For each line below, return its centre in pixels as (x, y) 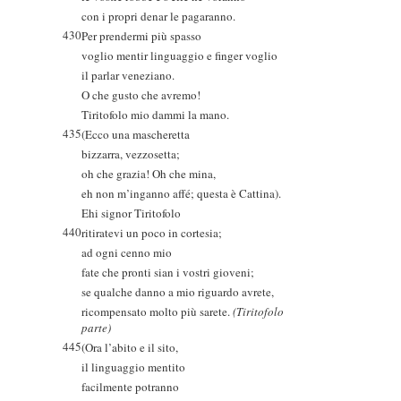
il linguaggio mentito (133, 367)
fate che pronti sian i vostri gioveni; (168, 272)
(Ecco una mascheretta (136, 134)
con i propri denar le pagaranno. (158, 16)
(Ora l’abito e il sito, (130, 347)
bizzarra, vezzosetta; (131, 154)
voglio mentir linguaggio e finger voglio (179, 55)
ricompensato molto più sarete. (157, 311)
